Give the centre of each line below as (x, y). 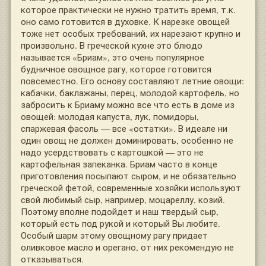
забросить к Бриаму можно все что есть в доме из (128, 104)
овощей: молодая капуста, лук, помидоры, (110, 116)
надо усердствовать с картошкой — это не (112, 152)
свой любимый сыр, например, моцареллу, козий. (123, 199)
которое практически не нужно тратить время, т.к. (128, 9)
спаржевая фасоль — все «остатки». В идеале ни (124, 128)
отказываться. (52, 259)
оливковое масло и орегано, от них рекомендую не (127, 247)
